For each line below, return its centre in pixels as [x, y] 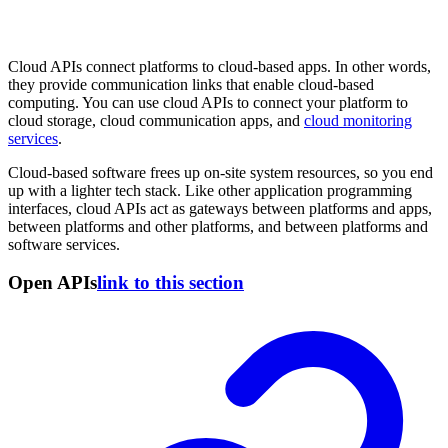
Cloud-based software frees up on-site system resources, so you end [220, 172]
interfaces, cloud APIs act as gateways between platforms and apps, [220, 208]
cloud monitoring [358, 120]
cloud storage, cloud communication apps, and [156, 120]
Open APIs [52, 283]
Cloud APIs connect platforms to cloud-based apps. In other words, [219, 66]
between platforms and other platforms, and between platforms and [218, 226]
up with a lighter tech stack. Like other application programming [210, 190]
